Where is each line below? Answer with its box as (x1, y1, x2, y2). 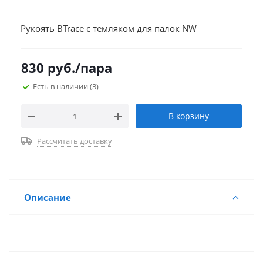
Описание (24, 191, 71, 203)
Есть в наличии (33, 80, 90, 92)
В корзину (168, 110, 209, 122)
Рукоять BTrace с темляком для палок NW (21, 22, 197, 34)
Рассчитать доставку (37, 136, 112, 146)
